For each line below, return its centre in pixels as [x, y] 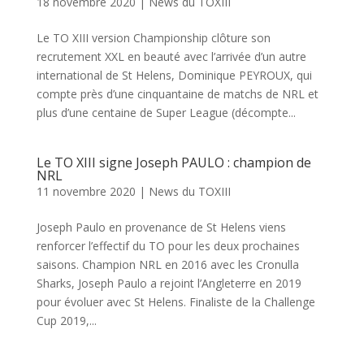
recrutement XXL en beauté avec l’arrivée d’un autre [171, 57]
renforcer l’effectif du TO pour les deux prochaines [168, 246]
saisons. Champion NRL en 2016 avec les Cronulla [167, 265]
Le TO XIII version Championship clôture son [153, 38]
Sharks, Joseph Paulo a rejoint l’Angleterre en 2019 [169, 284]
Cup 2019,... [66, 321]
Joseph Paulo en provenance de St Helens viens [161, 227]
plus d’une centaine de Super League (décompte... [166, 113]
